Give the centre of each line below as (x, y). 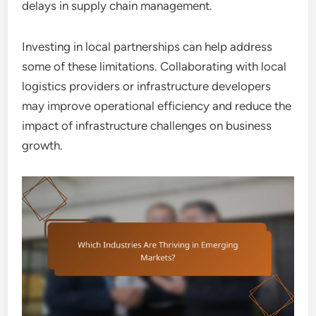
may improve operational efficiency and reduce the (157, 105)
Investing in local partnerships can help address (147, 46)
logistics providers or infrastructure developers (147, 86)
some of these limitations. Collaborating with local (154, 66)
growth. (43, 145)
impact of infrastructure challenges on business (147, 125)
